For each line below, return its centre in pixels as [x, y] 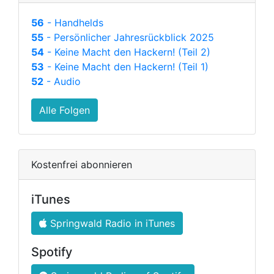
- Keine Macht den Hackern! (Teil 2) [127, 52]
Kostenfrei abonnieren [82, 165]
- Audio [62, 82]
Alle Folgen [65, 110]
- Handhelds [74, 23]
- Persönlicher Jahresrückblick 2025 [129, 38]
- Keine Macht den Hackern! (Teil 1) [126, 67]
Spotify [52, 252]
